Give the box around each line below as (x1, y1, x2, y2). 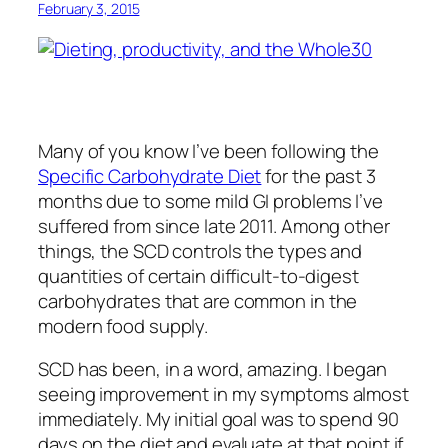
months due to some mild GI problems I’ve (38, 187, 383, 214)
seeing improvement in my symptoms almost (38, 381, 409, 408)
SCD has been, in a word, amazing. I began (38, 356, 387, 383)
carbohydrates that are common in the (38, 287, 358, 314)
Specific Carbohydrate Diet (38, 162, 262, 189)
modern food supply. (38, 312, 209, 339)
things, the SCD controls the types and (38, 237, 363, 264)
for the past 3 (261, 162, 376, 189)
